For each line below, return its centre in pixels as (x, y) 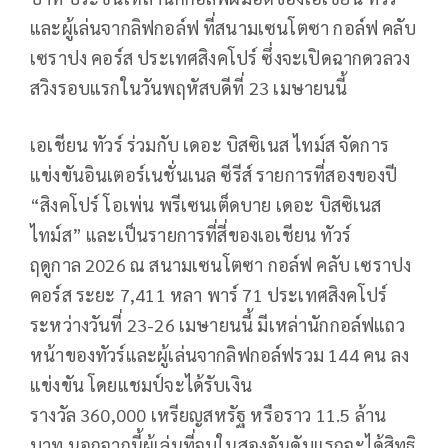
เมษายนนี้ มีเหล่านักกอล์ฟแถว (289, 325)
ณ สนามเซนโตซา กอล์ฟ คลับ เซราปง (268, 265)
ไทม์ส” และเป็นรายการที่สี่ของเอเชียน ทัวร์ (190, 235)
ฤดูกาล (58, 265)
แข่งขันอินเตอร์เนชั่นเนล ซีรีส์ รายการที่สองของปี (214, 175)
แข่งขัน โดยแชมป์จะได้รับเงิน (141, 385)
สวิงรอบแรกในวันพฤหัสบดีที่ (139, 88)
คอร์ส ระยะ (75, 295)
